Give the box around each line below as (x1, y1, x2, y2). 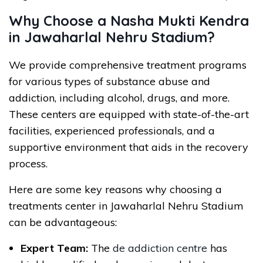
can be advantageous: (9, 215, 117, 229)
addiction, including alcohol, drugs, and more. (9, 90, 230, 104)
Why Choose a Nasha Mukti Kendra (9, 11, 249, 29)
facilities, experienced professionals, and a (9, 123, 215, 137)
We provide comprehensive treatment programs (9, 58, 247, 72)
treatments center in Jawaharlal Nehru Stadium (9, 198, 244, 213)
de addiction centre (113, 241, 207, 255)
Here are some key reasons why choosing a (9, 182, 222, 196)
